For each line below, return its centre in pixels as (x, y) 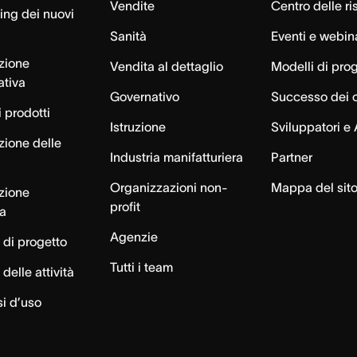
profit (125, 206)
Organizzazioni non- (169, 187)
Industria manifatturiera (176, 157)
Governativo (144, 96)
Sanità (128, 36)
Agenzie (133, 237)
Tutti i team (141, 267)
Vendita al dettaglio (166, 66)
